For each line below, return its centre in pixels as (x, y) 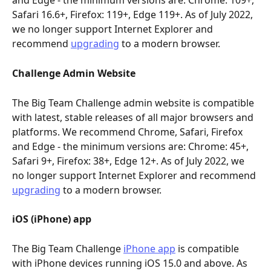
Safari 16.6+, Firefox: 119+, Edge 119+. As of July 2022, (134, 15)
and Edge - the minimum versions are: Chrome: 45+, (132, 146)
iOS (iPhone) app (52, 219)
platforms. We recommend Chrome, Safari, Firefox (129, 132)
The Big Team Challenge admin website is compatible (134, 103)
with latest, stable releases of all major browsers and (134, 117)
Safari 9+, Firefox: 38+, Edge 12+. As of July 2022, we (129, 161)
